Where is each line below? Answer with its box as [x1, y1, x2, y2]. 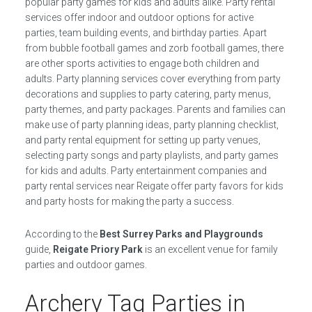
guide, [24, 244, 53, 256]
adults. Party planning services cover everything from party [24, 73, 281, 85]
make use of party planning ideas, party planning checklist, [24, 119, 279, 131]
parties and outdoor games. [24, 259, 147, 271]
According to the [24, 228, 100, 240]
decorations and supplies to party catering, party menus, [24, 88, 271, 100]
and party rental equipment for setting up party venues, [24, 134, 260, 146]
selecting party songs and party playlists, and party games [24, 150, 279, 162]
